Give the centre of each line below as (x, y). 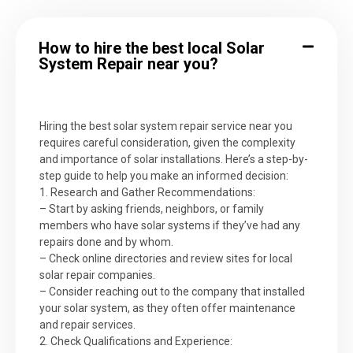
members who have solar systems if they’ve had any (170, 225)
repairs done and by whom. (106, 242)
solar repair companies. (97, 275)
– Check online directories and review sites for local (166, 258)
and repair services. (87, 324)
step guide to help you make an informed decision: (164, 175)
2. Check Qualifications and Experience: (136, 341)
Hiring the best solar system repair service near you (166, 126)
